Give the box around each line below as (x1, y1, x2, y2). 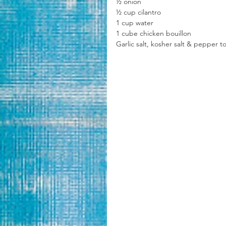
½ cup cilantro (116, 8, 161, 17)
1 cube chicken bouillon (116, 29, 193, 38)
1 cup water (116, 18, 153, 28)
